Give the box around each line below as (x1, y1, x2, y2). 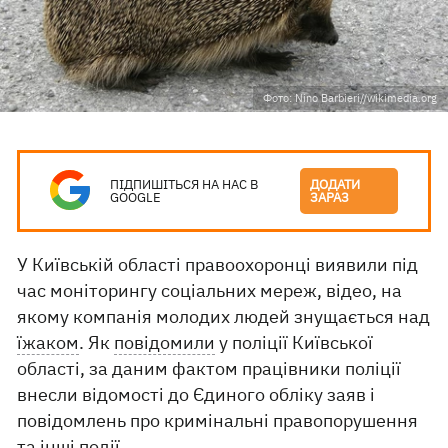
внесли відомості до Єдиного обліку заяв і (17, 383, 376, 406)
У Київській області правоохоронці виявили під (17, 253, 419, 276)
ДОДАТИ (310, 176, 361, 193)
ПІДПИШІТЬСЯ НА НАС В (110, 176, 259, 193)
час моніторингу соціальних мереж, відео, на (17, 279, 403, 302)
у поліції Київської (215, 331, 374, 354)
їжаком (17, 331, 80, 354)
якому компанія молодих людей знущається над (17, 305, 431, 328)
